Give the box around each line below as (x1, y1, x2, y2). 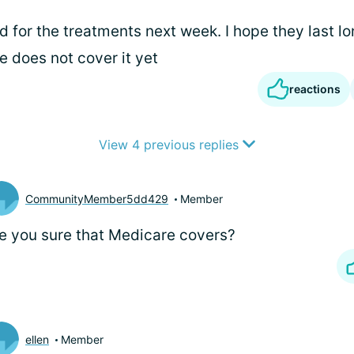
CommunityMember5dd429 (25, 191, 168, 205)
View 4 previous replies (99, 137, 243, 153)
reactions (289, 82, 341, 96)
